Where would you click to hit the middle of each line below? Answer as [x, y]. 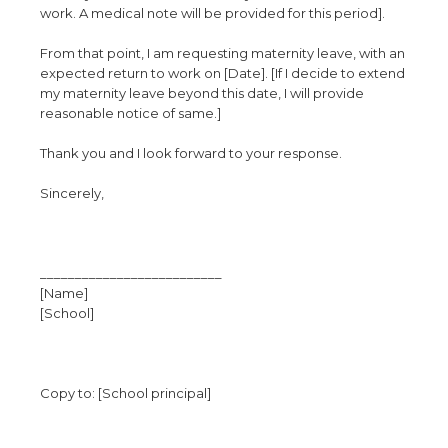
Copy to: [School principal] [125, 393]
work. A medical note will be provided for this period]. [212, 13]
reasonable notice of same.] [130, 113]
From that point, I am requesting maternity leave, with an [222, 53]
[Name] [64, 293]
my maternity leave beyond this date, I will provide [202, 93]
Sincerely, [72, 193]
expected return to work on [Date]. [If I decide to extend [222, 73]
